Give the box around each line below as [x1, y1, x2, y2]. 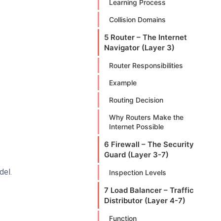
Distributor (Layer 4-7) [104, 196, 185, 205]
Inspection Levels [109, 168, 166, 177]
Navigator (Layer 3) [104, 43, 175, 52]
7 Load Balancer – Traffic [104, 185, 194, 195]
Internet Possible [109, 122, 164, 131]
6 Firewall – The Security [104, 140, 194, 149]
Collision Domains [109, 15, 166, 24]
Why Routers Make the [109, 113, 184, 121]
